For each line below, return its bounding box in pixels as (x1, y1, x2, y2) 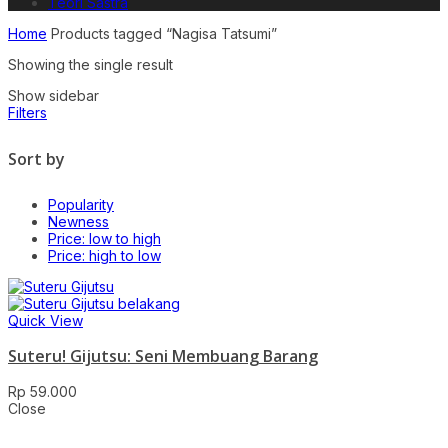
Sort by (8, 147, 65, 170)
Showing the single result (8, 56, 173, 73)
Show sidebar (8, 87, 99, 104)
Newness (48, 213, 109, 231)
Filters (8, 104, 47, 121)
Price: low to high (48, 230, 161, 248)
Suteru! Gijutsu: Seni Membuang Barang (8, 345, 318, 368)
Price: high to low (48, 247, 161, 265)
